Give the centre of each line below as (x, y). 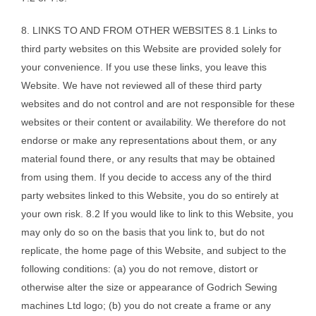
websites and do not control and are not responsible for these (158, 104)
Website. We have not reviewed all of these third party (141, 86)
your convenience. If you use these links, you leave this (144, 67)
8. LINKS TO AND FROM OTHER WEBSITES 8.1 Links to (149, 31)
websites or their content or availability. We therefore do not (153, 122)
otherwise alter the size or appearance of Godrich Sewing (149, 287)
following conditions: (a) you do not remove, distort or (140, 269)
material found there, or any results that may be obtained (148, 159)
